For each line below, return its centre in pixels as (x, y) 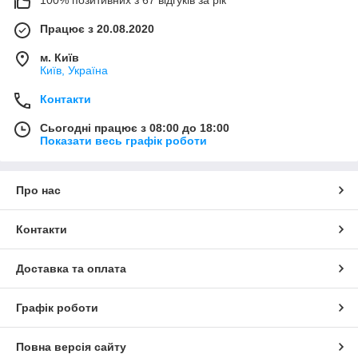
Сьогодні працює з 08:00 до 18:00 (135, 128)
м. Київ (60, 58)
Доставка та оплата (71, 269)
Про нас (38, 191)
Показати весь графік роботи (123, 141)
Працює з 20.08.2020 (97, 29)
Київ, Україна (74, 71)
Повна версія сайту (71, 347)
